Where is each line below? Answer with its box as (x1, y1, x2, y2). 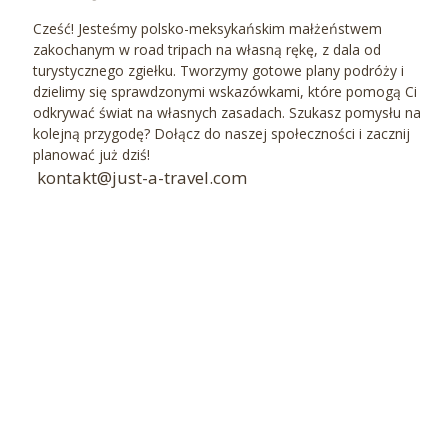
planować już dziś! (33, 144, 150, 164)
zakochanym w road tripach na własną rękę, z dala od (33, 39, 381, 59)
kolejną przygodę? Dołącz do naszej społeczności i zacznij (33, 123, 410, 143)
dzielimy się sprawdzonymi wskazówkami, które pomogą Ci (33, 81, 417, 101)
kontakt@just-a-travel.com (33, 165, 247, 189)
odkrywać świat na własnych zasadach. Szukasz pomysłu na (33, 102, 421, 122)
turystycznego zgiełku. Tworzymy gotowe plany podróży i (33, 60, 404, 80)
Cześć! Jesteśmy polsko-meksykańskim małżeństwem (33, 18, 382, 38)
